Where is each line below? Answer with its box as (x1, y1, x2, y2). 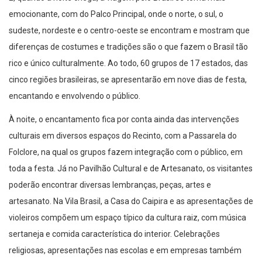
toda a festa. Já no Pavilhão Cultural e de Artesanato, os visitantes (9, 164, 253, 174)
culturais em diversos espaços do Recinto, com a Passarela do (9, 131, 237, 141)
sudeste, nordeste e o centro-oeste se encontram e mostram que (9, 26, 250, 36)
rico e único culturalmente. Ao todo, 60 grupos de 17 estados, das (9, 58, 248, 68)
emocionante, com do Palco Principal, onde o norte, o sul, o (9, 9, 223, 19)
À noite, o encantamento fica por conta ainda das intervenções (9, 115, 239, 125)
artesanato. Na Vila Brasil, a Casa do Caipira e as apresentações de (9, 196, 253, 206)
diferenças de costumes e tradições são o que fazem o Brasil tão (9, 42, 248, 52)
